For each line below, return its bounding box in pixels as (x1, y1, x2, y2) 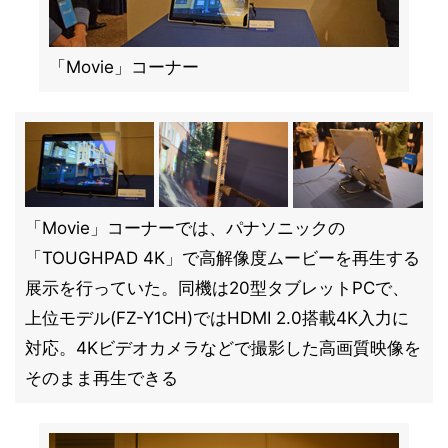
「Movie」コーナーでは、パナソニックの (25, 218, 345, 238)
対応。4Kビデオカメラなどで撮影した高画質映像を (25, 338, 421, 358)
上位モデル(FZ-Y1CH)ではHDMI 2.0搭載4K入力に (25, 308, 409, 328)
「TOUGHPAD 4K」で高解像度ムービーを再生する (25, 248, 420, 268)
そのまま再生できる (25, 368, 178, 388)
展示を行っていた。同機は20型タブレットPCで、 (25, 278, 409, 298)
